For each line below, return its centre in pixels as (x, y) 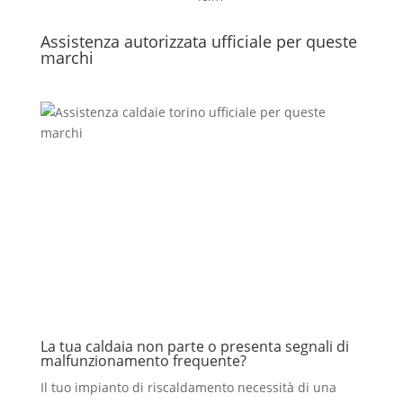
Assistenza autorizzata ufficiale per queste (198, 41)
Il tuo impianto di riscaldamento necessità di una (188, 387)
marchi (67, 58)
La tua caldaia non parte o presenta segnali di (194, 346)
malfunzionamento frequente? (143, 361)
